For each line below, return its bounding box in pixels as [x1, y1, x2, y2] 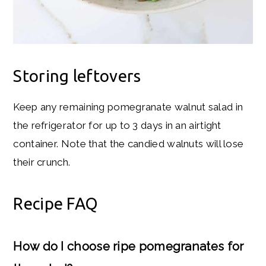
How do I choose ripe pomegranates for [13, 239, 244, 254]
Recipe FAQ [13, 194, 99, 213]
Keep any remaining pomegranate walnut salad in [13, 100, 243, 113]
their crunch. [13, 156, 71, 168]
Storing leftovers [13, 66, 141, 85]
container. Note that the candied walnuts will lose [13, 137, 244, 150]
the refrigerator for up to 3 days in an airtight [13, 119, 221, 131]
